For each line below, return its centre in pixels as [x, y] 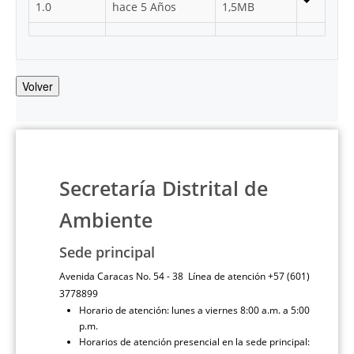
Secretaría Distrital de [164, 188]
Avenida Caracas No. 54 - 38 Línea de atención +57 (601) [185, 276]
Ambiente [106, 220]
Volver [38, 86]
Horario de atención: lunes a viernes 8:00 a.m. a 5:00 [194, 310]
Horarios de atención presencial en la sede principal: [194, 342]
